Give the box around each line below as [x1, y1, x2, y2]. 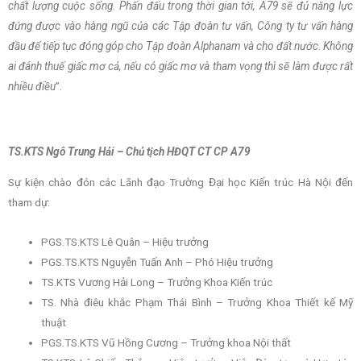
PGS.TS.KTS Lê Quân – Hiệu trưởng [41, 235, 210, 249]
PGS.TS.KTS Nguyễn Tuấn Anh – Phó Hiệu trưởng [41, 255, 274, 269]
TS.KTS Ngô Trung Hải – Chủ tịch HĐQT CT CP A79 [8, 144, 251, 158]
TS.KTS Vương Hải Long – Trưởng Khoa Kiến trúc [41, 276, 273, 289]
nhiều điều [8, 80, 56, 93]
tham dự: [8, 196, 50, 210]
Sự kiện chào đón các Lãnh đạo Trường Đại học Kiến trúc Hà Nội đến [8, 176, 353, 189]
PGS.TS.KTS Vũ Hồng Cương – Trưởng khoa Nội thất [41, 336, 292, 350]
